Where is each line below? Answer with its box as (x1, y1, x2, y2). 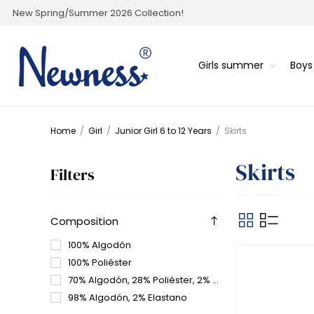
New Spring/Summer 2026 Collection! (13, 6, 184, 20)
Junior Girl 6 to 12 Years (115, 124, 212, 137)
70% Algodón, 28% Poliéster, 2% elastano (68, 273, 212, 287)
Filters (50, 163, 95, 185)
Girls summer (198, 58, 264, 73)
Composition (50, 213, 118, 228)
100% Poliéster (68, 255, 132, 269)
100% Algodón (68, 238, 131, 252)
